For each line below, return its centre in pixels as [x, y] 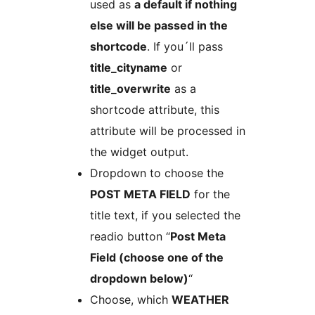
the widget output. [139, 152]
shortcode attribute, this [155, 109]
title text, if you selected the [165, 215]
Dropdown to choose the [157, 173]
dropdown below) [139, 278]
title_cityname [129, 67]
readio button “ [130, 236]
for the [210, 194]
